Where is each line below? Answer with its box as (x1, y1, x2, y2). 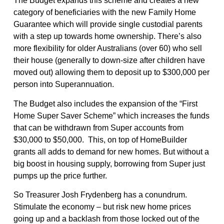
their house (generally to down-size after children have (13, 56, 205, 65)
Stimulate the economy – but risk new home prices (13, 202, 191, 211)
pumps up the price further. (13, 171, 107, 180)
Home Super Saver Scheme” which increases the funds (13, 111, 209, 120)
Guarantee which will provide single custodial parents (13, 20, 202, 29)
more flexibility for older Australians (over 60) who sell (13, 44, 202, 53)
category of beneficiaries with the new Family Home (13, 8, 196, 17)
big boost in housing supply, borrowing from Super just (13, 159, 205, 168)
